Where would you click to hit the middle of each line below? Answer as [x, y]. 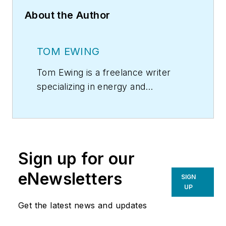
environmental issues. [83, 101]
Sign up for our [76, 159]
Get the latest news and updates [83, 206]
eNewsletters [70, 179]
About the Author [68, 15]
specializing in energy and [91, 87]
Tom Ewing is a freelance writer [104, 73]
